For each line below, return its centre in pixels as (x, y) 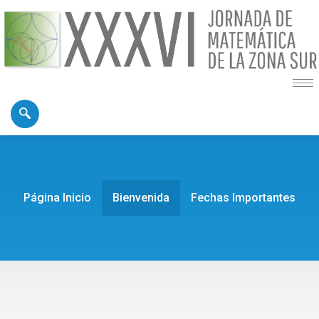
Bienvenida (141, 198)
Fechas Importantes (243, 198)
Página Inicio (57, 198)
